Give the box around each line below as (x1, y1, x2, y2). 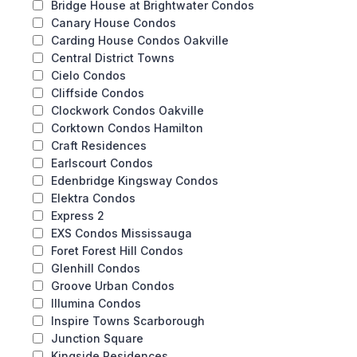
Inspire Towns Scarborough (51, 314, 205, 328)
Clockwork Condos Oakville (51, 104, 204, 117)
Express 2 (51, 209, 104, 222)
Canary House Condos (51, 16, 176, 29)
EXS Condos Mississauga (51, 226, 192, 240)
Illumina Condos (51, 296, 141, 310)
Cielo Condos (51, 69, 126, 82)
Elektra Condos (51, 191, 135, 205)
